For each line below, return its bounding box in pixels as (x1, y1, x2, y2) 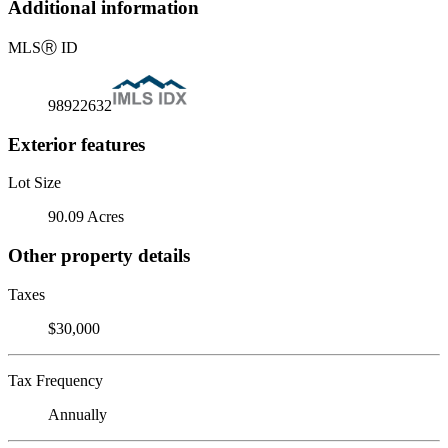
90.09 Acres (48, 208, 124, 226)
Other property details (8, 245, 190, 267)
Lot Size (8, 174, 61, 192)
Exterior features (8, 133, 145, 155)
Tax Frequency (8, 371, 103, 389)
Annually (48, 405, 107, 423)
